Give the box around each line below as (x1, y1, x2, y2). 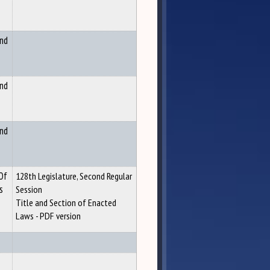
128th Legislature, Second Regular (16, 169, 132, 183)
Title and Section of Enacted (16, 196, 116, 209)
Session (16, 183, 42, 196)
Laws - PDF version (16, 209, 81, 222)
